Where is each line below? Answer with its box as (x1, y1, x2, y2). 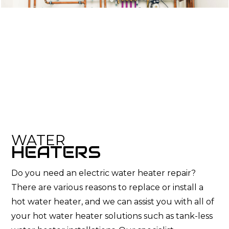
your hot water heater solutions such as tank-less (11, 211, 213, 221)
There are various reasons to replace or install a (11, 182, 204, 192)
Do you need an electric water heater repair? (11, 168, 196, 178)
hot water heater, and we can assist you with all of (11, 196, 215, 207)
